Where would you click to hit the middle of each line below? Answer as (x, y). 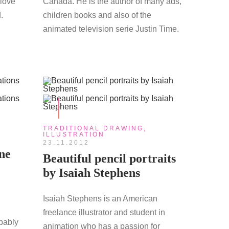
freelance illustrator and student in (104, 212)
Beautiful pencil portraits (109, 158)
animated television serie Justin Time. (111, 29)
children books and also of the (97, 15)
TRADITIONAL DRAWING (93, 128)
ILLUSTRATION (74, 134)
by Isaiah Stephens (91, 173)
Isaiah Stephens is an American (100, 199)
